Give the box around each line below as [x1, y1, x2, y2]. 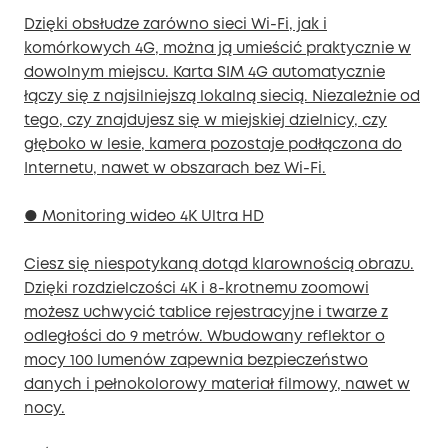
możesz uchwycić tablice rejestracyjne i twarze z [24, 306, 388, 321]
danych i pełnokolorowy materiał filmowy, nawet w [24, 378, 410, 393]
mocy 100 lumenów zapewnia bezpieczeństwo [24, 354, 368, 369]
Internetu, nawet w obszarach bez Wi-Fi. [24, 162, 326, 177]
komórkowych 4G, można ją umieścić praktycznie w [24, 42, 411, 57]
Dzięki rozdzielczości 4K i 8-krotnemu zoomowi [24, 282, 369, 297]
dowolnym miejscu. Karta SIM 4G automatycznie [24, 66, 385, 81]
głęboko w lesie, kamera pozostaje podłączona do [24, 138, 402, 153]
